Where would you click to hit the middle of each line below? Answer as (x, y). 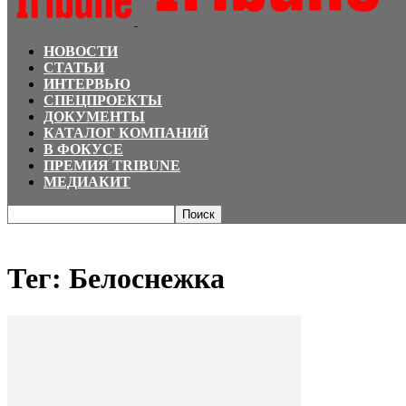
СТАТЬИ (74, 68)
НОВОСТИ (81, 51)
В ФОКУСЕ (83, 149)
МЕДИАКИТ (87, 182)
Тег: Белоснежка (116, 279)
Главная (29, 232)
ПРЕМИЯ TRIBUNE (112, 165)
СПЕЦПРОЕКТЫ (103, 100)
